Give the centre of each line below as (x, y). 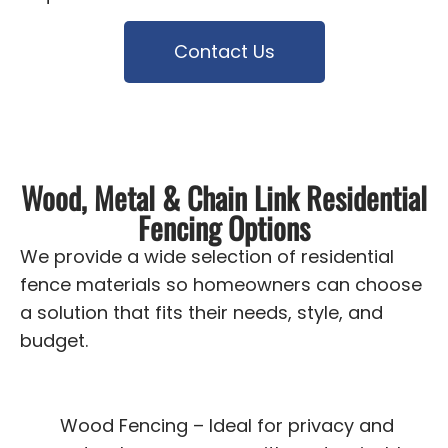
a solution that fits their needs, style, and (201, 313)
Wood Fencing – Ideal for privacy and (227, 425)
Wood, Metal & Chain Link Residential (224, 198)
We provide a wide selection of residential (207, 257)
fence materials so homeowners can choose (221, 285)
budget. (54, 341)
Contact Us (224, 52)
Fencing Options (224, 228)
